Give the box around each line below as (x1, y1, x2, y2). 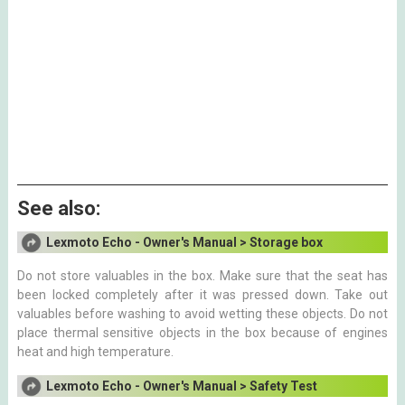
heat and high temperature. (16, 344, 174, 359)
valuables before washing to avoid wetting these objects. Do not (16, 306, 389, 321)
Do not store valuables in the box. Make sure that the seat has (16, 268, 389, 283)
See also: (16, 197, 100, 220)
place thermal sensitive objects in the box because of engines (16, 325, 389, 340)
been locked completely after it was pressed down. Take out (16, 287, 389, 302)
